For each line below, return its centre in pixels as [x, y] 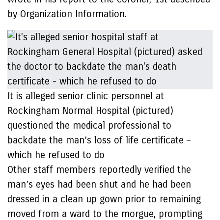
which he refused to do [56, 155]
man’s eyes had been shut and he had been [99, 184]
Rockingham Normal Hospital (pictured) [90, 111]
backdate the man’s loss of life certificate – [99, 140]
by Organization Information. [69, 14]
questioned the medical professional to [89, 125]
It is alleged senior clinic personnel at [86, 96]
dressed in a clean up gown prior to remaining [104, 199]
